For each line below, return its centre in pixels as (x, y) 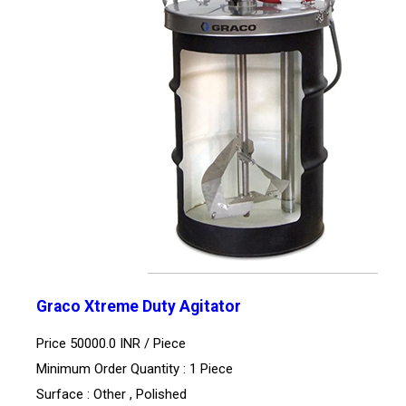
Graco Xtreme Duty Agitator (139, 307)
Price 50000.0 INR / (95, 343)
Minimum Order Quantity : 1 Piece (135, 368)
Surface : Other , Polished (111, 394)
